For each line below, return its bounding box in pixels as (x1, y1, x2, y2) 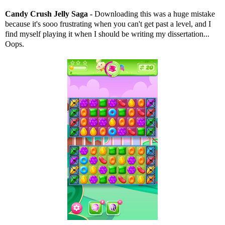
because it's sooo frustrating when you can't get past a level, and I (5, 19, 211, 28)
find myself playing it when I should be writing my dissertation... (5, 29, 209, 38)
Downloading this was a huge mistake (94, 9, 215, 18)
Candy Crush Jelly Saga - (5, 9, 94, 18)
